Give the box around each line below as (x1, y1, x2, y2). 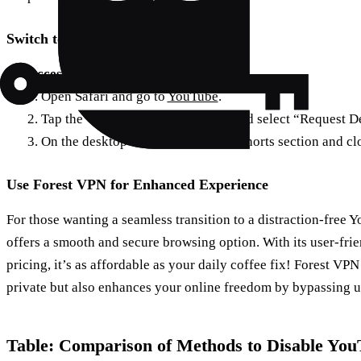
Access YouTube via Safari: (27, 66, 188, 82)
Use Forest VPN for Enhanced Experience (6, 176, 268, 193)
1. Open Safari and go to (27, 89, 168, 105)
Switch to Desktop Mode (6, 31, 159, 48)
